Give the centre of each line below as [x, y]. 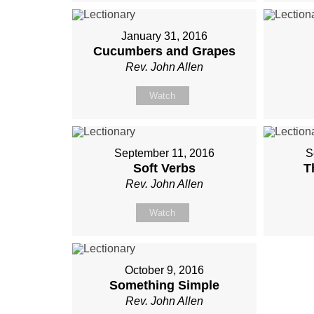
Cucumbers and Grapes [164, 52]
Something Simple [164, 286]
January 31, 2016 [164, 36]
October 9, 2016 [164, 271]
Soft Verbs [164, 169]
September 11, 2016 [164, 153]
